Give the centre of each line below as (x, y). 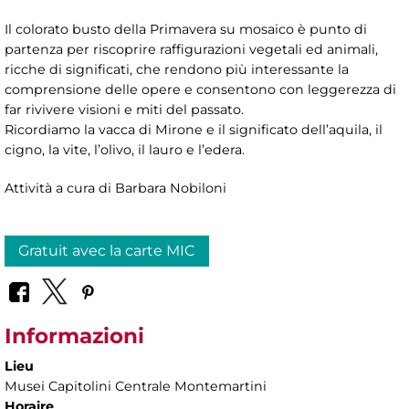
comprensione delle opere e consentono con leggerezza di (200, 89)
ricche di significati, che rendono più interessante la (177, 69)
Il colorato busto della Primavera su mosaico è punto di (186, 29)
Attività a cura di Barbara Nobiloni (115, 188)
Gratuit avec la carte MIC (107, 250)
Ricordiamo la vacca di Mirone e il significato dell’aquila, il (194, 129)
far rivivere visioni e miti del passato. (124, 109)
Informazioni (74, 336)
